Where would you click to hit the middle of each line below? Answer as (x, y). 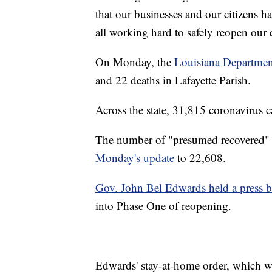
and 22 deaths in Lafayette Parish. (173, 80)
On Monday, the (135, 62)
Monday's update (135, 158)
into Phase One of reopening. (163, 206)
